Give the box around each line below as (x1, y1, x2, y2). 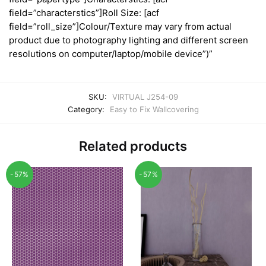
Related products (79, 138, 187, 154)
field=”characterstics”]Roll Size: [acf (9, 7, 159, 19)
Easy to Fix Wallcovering (109, 104, 199, 114)
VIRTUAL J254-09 (112, 91, 178, 102)
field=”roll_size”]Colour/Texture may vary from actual (9, 21, 232, 33)
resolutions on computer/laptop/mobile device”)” (9, 48, 213, 60)
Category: (67, 104, 107, 114)
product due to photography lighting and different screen (9, 34, 248, 46)
